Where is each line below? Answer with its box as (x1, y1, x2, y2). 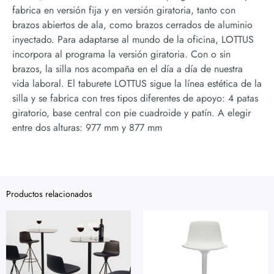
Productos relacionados (6, 187, 92, 200)
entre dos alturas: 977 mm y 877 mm (12, 120, 162, 135)
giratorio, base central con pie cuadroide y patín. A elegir (12, 106, 251, 120)
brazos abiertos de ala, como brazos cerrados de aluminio (12, 18, 253, 32)
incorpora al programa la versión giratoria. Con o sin (12, 47, 231, 62)
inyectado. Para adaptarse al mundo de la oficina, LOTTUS (12, 32, 254, 47)
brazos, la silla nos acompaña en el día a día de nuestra (12, 62, 243, 76)
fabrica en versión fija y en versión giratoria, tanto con (12, 3, 235, 18)
